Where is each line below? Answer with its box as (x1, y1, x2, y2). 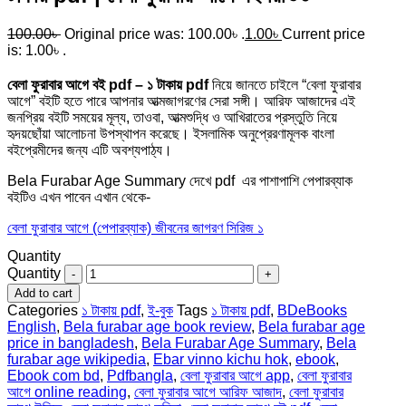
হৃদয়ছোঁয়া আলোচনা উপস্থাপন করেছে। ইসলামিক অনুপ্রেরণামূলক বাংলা (7, 125, 334, 141)
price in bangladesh (7, 334, 134, 351)
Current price (282, 25, 365, 42)
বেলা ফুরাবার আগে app (180, 367, 290, 383)
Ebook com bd (7, 367, 100, 383)
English (7, 318, 56, 334)
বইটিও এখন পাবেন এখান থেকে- (7, 188, 150, 205)
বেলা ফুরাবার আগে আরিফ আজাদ (134, 383, 282, 400)
